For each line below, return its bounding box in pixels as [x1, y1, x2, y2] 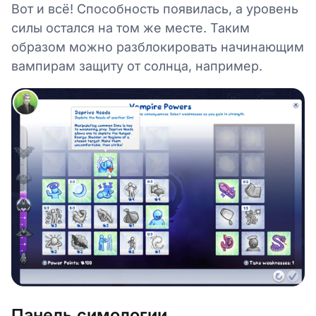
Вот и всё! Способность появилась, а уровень [11, 1, 298, 17]
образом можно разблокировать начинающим [11, 39, 304, 55]
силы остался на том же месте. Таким [11, 20, 250, 36]
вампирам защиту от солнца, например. [11, 59, 262, 74]
